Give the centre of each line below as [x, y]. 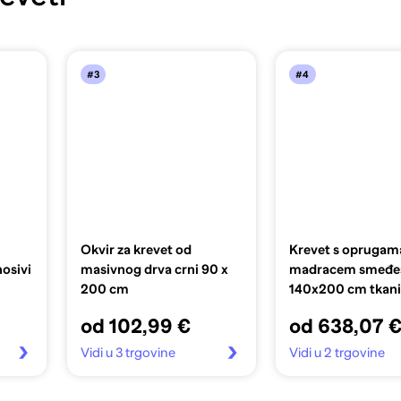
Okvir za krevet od [136, 249]
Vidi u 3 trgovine [128, 352]
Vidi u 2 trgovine [337, 352]
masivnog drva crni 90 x [154, 269]
